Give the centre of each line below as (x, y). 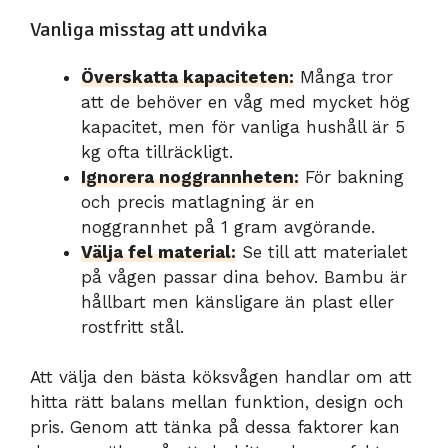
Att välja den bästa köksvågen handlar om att (221, 377)
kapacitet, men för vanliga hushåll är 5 (243, 126)
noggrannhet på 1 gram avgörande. (228, 226)
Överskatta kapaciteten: (187, 76)
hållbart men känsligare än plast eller (237, 301)
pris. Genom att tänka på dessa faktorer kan (215, 427)
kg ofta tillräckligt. (157, 151)
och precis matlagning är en (198, 201)
